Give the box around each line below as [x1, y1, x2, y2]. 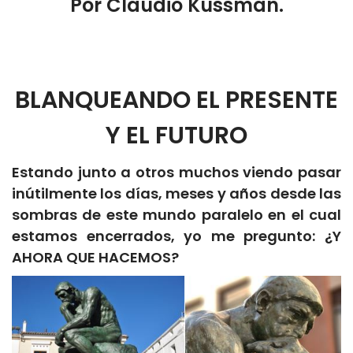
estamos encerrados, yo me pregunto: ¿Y [12, 225, 341, 246]
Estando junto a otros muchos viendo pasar [12, 162, 341, 182]
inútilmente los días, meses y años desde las [12, 183, 341, 203]
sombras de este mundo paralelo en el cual [12, 204, 341, 225]
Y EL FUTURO [106, 118, 247, 152]
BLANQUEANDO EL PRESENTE [15, 83, 338, 117]
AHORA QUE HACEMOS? [12, 247, 179, 267]
